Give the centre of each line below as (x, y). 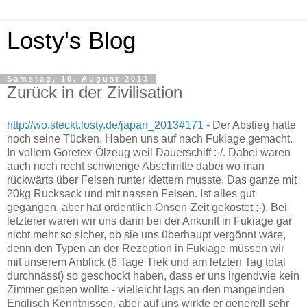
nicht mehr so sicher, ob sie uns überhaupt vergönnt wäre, (146, 234)
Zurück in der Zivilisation (95, 92)
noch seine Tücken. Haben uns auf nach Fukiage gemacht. (150, 138)
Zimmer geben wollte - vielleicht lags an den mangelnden (146, 289)
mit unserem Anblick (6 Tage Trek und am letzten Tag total (146, 262)
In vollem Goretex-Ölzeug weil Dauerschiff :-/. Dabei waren (149, 152)
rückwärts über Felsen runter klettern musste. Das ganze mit (152, 180)
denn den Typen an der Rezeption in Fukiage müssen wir (146, 248)
